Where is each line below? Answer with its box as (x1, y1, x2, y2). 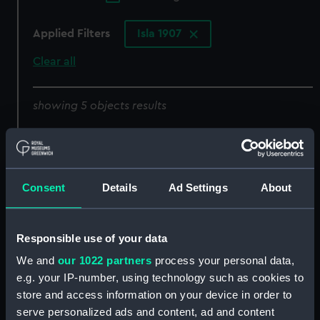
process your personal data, (151, 254, 294, 267)
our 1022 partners (57, 254, 151, 267)
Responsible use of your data (16, 231, 167, 244)
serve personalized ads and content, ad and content (16, 306, 274, 319)
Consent (22, 181, 65, 194)
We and (16, 254, 58, 267)
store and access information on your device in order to (16, 289, 292, 301)
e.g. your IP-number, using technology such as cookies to (16, 271, 304, 284)
